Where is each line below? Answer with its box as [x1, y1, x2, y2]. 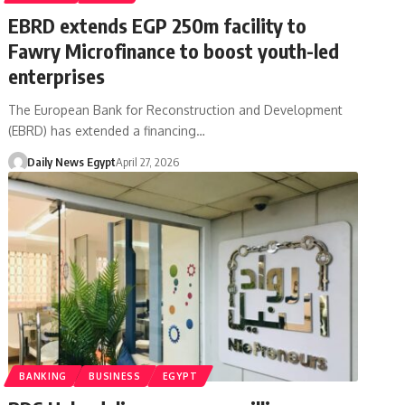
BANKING [19, 370, 68, 381]
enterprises [8, 62, 106, 89]
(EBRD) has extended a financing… [8, 122, 206, 138]
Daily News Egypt [26, 154, 116, 169]
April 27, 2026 [115, 154, 179, 169]
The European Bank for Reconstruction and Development [8, 101, 344, 118]
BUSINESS [89, 370, 141, 381]
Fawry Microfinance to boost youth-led [8, 37, 340, 63]
